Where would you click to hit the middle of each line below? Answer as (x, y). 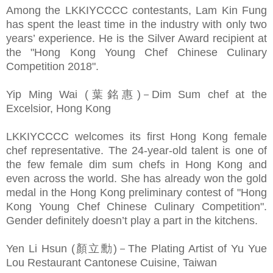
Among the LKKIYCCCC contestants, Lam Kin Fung (136, 10)
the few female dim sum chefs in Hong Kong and (136, 164)
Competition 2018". (52, 66)
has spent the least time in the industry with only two (136, 24)
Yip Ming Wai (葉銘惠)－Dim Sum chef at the (136, 94)
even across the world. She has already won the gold (136, 178)
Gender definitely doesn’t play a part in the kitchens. (133, 220)
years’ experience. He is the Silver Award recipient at (136, 38)
